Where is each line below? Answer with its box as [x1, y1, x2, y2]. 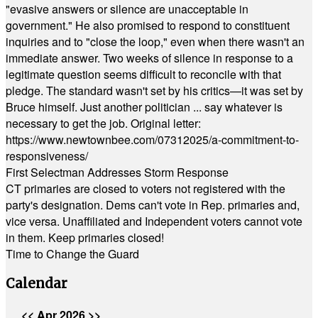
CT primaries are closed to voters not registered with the [6, 180, 285, 197]
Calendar [6, 275, 67, 292]
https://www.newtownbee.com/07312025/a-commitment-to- [6, 131, 299, 148]
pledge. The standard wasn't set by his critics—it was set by [6, 82, 303, 99]
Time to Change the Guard [6, 246, 139, 262]
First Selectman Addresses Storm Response [6, 164, 229, 180]
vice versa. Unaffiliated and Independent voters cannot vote [6, 213, 302, 229]
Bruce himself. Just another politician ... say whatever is [6, 99, 283, 115]
